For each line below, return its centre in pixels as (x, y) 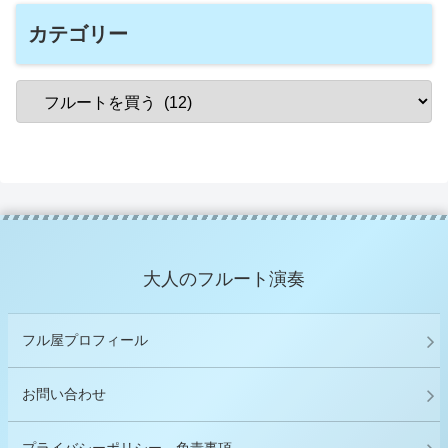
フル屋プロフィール (85, 340)
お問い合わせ (64, 394)
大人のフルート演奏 (224, 279)
